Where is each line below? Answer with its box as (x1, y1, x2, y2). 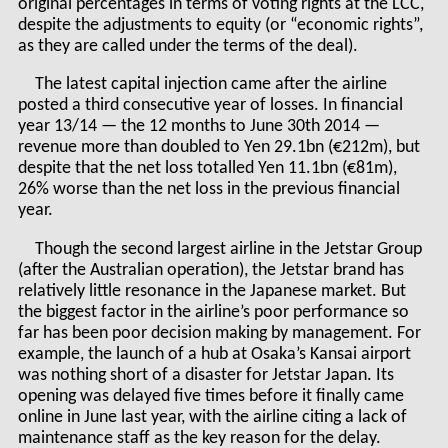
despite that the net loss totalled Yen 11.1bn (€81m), (17, 160, 397, 178)
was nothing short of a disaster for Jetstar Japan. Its (17, 367, 394, 385)
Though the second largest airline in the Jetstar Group (35, 241, 423, 259)
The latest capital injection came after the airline (35, 76, 388, 94)
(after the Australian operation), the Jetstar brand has (17, 262, 404, 280)
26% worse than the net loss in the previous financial (17, 181, 400, 199)
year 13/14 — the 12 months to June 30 (17, 118, 305, 136)
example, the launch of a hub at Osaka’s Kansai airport (17, 346, 411, 364)
